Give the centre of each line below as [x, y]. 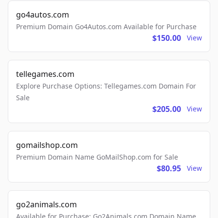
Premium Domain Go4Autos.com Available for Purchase [106, 27]
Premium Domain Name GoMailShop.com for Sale [97, 157]
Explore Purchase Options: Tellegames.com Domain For [106, 86]
